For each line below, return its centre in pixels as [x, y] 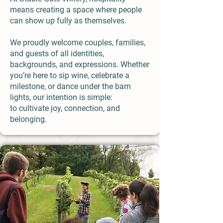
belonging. [28, 119]
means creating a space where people [76, 10]
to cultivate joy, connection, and [65, 108]
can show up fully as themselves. [68, 21]
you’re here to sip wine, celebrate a [70, 75]
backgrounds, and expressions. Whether [80, 64]
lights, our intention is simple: [61, 97]
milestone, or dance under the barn [70, 86]
